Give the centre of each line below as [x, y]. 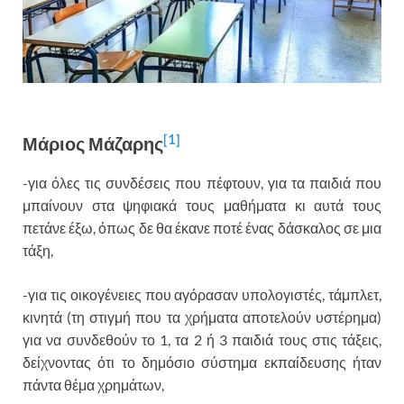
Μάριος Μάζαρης [93, 144]
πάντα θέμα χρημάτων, [93, 385]
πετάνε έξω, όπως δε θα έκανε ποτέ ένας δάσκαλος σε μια [202, 228]
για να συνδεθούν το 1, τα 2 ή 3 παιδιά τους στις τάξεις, [202, 340]
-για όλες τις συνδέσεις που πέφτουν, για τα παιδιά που [202, 183]
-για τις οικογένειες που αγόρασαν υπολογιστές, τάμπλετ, [202, 295]
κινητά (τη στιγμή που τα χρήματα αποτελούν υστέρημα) [202, 317]
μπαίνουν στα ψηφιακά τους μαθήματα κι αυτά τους [202, 206]
